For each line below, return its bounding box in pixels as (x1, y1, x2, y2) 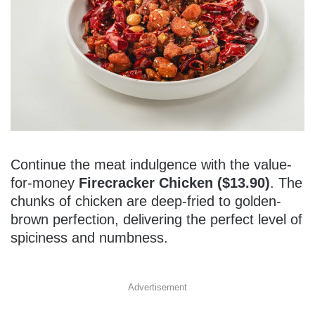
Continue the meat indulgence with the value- (11, 156, 292, 172)
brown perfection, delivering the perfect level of (11, 211, 302, 227)
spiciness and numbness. (11, 229, 168, 245)
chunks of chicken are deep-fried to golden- (11, 193, 281, 209)
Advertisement (128, 281, 187, 292)
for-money (11, 174, 79, 191)
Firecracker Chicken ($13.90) (79, 174, 270, 191)
